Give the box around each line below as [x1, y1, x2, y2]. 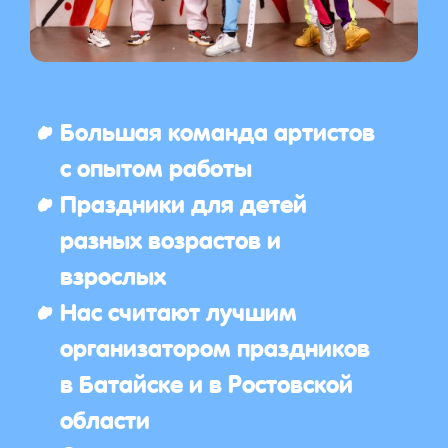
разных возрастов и [60, 213, 281, 263]
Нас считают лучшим [60, 285, 297, 335]
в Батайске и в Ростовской [60, 357, 353, 407]
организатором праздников [60, 321, 370, 371]
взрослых [60, 249, 166, 299]
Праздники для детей [60, 177, 307, 227]
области [60, 393, 150, 443]
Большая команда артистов [60, 105, 375, 155]
